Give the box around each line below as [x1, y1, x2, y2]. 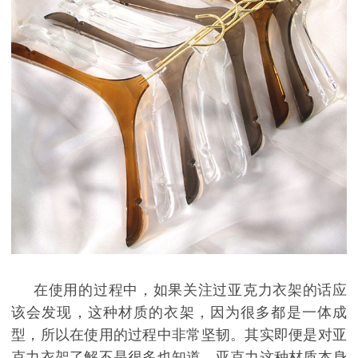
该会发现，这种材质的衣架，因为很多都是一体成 [11, 304, 347, 321]
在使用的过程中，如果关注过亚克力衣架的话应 [34, 282, 347, 299]
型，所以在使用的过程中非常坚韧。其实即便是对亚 [11, 327, 347, 344]
